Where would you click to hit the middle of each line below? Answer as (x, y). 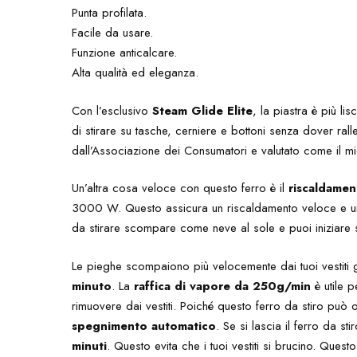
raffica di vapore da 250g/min (223, 286)
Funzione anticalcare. (125, 53)
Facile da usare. (113, 33)
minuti (90, 345)
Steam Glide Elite (203, 110)
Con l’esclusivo (112, 110)
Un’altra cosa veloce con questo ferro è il (180, 188)
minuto (92, 286)
